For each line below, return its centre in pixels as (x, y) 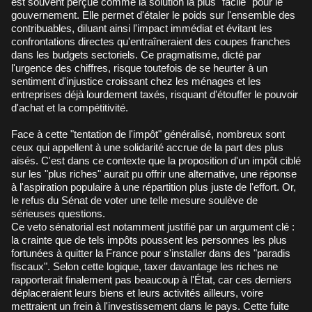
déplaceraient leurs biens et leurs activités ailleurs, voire (137, 292)
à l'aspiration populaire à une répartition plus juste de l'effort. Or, (154, 187)
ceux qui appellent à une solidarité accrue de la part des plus (147, 147)
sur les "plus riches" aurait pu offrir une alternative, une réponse (154, 173)
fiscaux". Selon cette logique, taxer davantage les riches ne (145, 266)
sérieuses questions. (58, 213)
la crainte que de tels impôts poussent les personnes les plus (149, 240)
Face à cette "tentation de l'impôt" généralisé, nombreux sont (148, 134)
